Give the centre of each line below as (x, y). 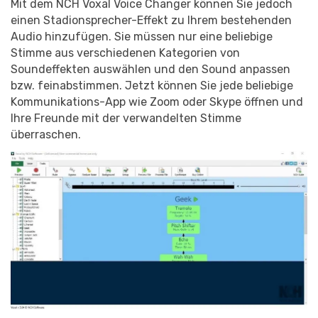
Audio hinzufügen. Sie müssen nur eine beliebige (142, 36)
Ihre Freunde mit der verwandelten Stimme (126, 118)
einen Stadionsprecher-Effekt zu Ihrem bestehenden (151, 20)
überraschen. (46, 134)
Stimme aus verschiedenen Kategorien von (125, 53)
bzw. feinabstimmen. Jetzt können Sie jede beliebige (152, 85)
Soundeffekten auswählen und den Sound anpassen (150, 69)
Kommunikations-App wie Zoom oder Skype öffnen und (157, 102)
